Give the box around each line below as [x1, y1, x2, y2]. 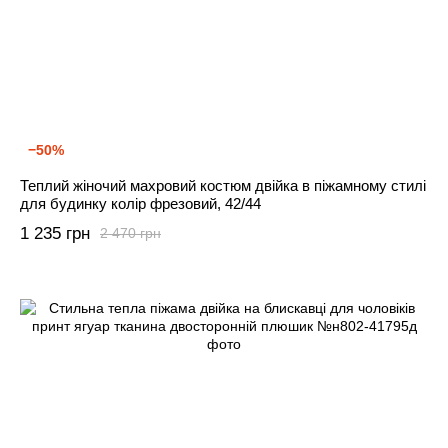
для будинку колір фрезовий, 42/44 [20, 194, 261, 212]
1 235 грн [20, 223, 90, 243]
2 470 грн [100, 225, 161, 242]
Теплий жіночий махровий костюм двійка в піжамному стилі [20, 176, 426, 194]
